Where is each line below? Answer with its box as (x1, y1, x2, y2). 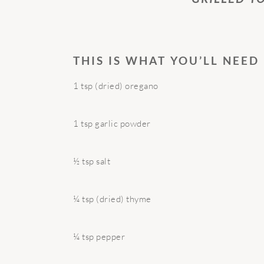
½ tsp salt (73, 155, 110, 167)
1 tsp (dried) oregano (73, 80, 159, 91)
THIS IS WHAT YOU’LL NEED (73, 53, 259, 67)
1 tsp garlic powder (73, 117, 151, 129)
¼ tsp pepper (73, 230, 125, 242)
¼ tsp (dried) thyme (73, 193, 151, 204)
